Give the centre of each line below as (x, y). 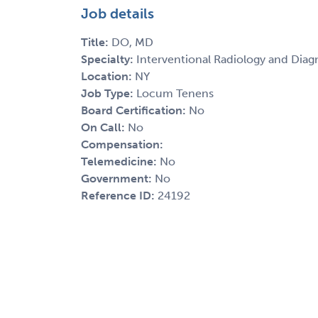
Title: (96, 42)
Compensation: (122, 144)
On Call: (104, 127)
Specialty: (109, 59)
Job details (117, 13)
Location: (108, 76)
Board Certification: (135, 110)
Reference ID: (119, 195)
